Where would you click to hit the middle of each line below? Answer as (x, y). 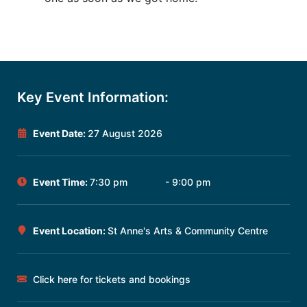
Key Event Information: (93, 97)
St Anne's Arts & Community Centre (187, 230)
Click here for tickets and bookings (111, 279)
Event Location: (70, 230)
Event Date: (60, 133)
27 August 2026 (125, 133)
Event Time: (61, 182)
